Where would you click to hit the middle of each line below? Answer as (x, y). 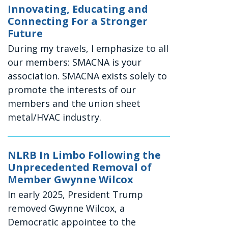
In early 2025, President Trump (76, 195)
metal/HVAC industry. (55, 117)
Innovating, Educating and (78, 9)
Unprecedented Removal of (80, 167)
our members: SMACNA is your (75, 62)
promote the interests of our (72, 90)
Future (25, 34)
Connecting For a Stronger (78, 21)
